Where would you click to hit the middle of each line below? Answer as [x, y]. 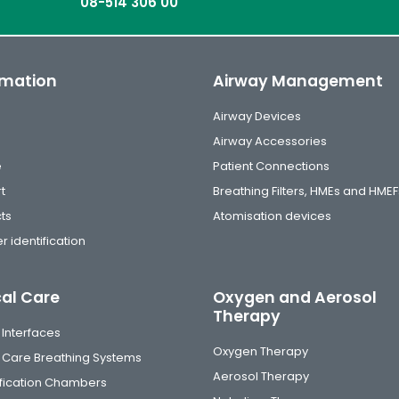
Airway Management [297, 81]
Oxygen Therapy [260, 351]
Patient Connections [271, 166]
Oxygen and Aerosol [294, 297]
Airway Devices [256, 116]
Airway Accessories [269, 141]
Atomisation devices [272, 216]
